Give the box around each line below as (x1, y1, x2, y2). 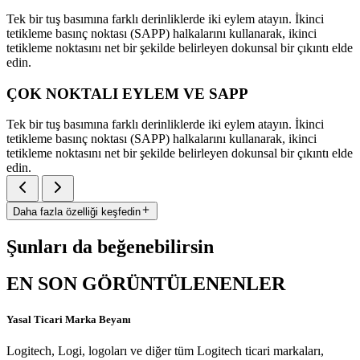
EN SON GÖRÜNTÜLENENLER (6, 273, 285, 295)
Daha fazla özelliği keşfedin (13, 205, 141, 218)
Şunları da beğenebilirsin (6, 235, 214, 257)
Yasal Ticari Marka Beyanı (6, 313, 131, 325)
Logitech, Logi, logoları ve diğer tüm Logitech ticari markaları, (6, 343, 324, 358)
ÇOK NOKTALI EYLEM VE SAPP (6, 84, 248, 102)
